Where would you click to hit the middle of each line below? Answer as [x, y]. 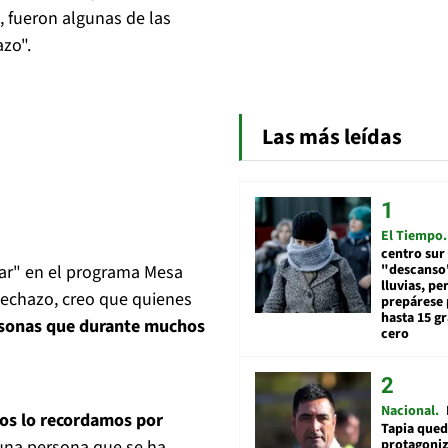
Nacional [408, 411]
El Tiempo [412, 236]
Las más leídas [332, 137]
